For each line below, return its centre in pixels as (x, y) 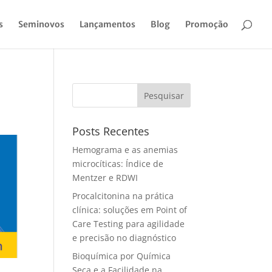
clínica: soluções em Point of (130, 210)
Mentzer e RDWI (105, 178)
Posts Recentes (111, 131)
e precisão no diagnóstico (124, 238)
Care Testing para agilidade (129, 224)
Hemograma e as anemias (125, 150)
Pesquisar (164, 95)
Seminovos (41, 24)
